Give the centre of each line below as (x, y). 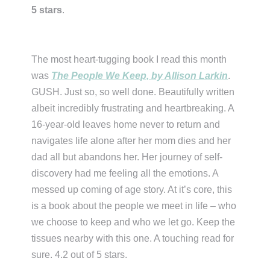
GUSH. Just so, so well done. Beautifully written (133, 92)
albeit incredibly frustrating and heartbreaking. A (133, 108)
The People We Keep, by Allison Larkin (140, 76)
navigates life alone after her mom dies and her (131, 141)
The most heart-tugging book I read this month (129, 60)
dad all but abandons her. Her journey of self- (127, 157)
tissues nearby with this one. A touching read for (133, 239)
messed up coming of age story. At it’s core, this (132, 190)
